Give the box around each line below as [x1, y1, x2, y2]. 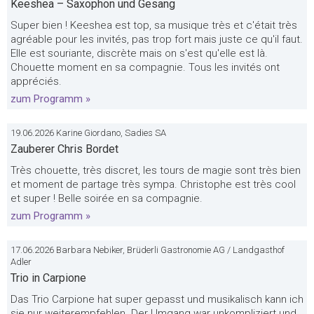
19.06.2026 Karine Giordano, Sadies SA [11, 128, 166, 138]
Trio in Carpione [11, 271, 86, 285]
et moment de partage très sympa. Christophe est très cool [11, 178, 296, 191]
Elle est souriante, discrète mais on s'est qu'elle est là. [11, 47, 268, 60]
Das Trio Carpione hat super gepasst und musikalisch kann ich [11, 293, 303, 306]
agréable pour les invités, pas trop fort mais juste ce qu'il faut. [11, 33, 303, 46]
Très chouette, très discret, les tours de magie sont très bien [11, 164, 301, 177]
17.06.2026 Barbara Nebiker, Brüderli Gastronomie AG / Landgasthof [11, 245, 285, 255]
